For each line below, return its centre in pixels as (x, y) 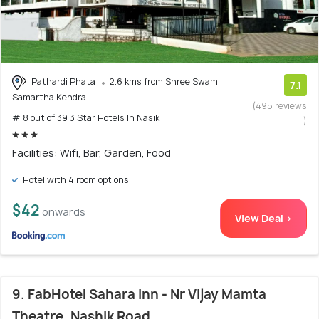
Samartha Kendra (49, 97)
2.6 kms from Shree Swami (164, 82)
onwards (64, 212)
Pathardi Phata (63, 82)
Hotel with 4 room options (75, 180)
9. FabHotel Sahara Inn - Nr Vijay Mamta (139, 294)
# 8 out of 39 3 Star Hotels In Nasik (86, 118)
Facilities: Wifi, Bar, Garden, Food (91, 153)
